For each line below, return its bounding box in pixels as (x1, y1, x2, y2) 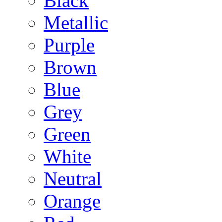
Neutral (44, 168, 102, 189)
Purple (44, 34, 95, 55)
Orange (44, 190, 101, 212)
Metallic (44, 12, 108, 33)
